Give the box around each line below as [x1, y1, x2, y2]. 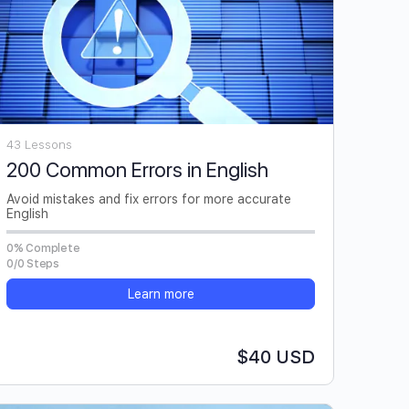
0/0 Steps [6, 257, 59, 271]
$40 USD [236, 346, 315, 369]
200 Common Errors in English [6, 158, 268, 183]
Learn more [127, 287, 194, 302]
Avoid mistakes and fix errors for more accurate [6, 192, 291, 207]
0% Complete [6, 242, 80, 256]
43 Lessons [6, 138, 72, 152]
